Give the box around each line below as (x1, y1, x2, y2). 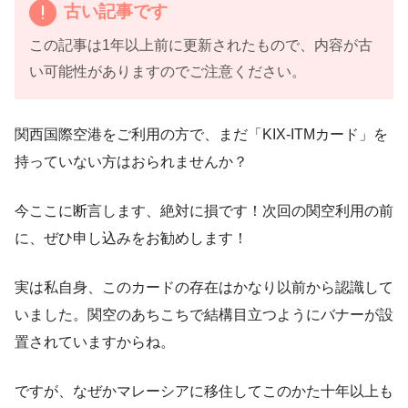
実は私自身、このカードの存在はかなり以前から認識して (15, 279, 393, 295)
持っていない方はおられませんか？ (15, 153, 248, 169)
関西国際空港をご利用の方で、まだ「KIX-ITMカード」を (15, 126, 388, 142)
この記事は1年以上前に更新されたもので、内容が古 (29, 36, 372, 53)
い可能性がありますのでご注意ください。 (29, 63, 306, 79)
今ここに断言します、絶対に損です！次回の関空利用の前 (15, 202, 393, 219)
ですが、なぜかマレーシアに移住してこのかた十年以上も (15, 382, 393, 399)
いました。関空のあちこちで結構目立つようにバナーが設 (15, 306, 393, 322)
